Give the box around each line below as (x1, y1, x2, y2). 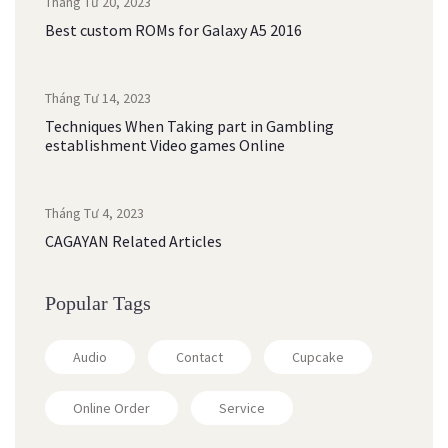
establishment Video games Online (45, 135, 285, 155)
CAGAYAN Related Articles (45, 231, 222, 251)
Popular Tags (45, 292, 151, 314)
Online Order (73, 399, 150, 417)
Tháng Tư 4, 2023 (45, 204, 144, 222)
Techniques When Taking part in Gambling (45, 116, 334, 136)
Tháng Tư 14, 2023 (45, 89, 151, 107)
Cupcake (292, 348, 344, 366)
